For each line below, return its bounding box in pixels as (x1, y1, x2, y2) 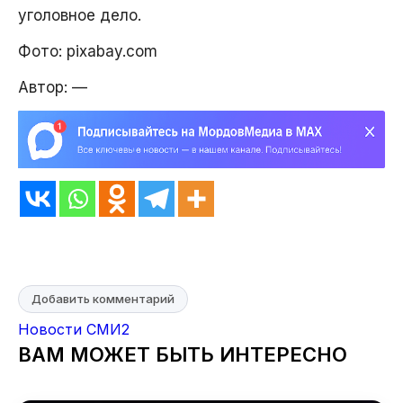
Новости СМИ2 (18, 320, 130, 338)
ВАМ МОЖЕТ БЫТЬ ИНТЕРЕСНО (18, 343, 347, 366)
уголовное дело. (18, 6, 141, 25)
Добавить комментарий (31, 291, 175, 306)
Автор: (18, 78, 72, 97)
